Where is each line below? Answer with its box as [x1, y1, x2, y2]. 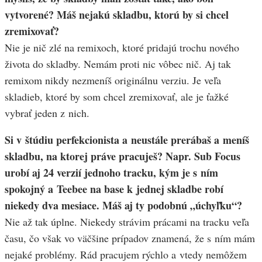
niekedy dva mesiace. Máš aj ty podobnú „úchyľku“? [5, 198, 242, 213]
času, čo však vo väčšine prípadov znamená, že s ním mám [5, 231, 255, 246]
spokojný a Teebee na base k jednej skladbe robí [5, 181, 223, 197]
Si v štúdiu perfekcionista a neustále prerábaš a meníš [5, 132, 249, 148]
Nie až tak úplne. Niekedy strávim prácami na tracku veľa [5, 215, 249, 229]
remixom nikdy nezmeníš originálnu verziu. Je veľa [5, 73, 221, 88]
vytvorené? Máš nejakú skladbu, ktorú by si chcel [5, 7, 229, 23]
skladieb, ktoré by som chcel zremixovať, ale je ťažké [5, 89, 229, 104]
